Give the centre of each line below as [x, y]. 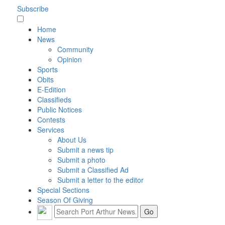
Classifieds [54, 99]
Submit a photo [81, 159]
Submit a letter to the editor [100, 180]
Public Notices [59, 109]
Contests [51, 119]
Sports [47, 69]
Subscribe [33, 8]
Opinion [69, 59]
